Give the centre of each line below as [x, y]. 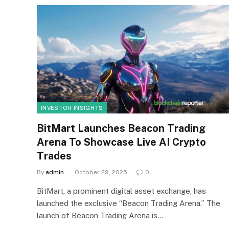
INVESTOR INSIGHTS [72, 108]
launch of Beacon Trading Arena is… [100, 215]
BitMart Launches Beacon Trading [121, 128]
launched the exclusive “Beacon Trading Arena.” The [129, 203]
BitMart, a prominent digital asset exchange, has [121, 191]
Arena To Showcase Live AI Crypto [121, 142]
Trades [54, 156]
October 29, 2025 [101, 172]
